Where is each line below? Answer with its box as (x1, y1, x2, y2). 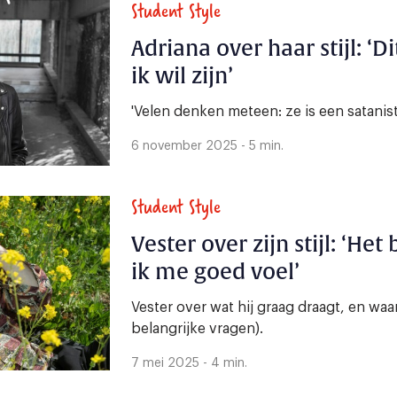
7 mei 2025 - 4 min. (131, 356, 247, 370)
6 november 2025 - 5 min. (131, 139, 284, 152)
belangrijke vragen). (131, 321, 263, 336)
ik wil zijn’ (131, 62, 233, 90)
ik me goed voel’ (131, 258, 300, 285)
